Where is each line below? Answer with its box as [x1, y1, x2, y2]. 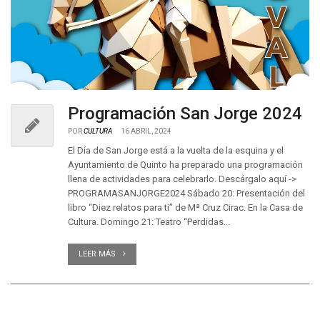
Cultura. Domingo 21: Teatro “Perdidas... [68, 216, 230, 227]
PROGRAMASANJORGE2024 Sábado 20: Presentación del [68, 188, 305, 199]
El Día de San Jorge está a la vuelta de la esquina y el [68, 145, 284, 156]
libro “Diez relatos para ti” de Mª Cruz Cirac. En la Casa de [68, 202, 303, 213]
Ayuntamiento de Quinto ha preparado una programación [68, 159, 303, 170]
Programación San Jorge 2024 [68, 104, 302, 124]
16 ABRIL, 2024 [121, 127, 171, 135]
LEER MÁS [79, 249, 116, 259]
